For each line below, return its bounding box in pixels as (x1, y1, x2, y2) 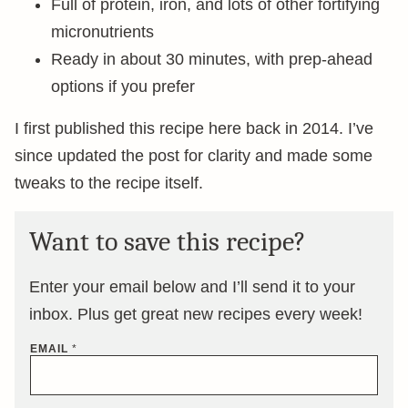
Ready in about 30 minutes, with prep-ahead (51, 50, 372, 68)
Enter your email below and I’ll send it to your (29, 278, 355, 296)
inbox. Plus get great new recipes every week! (29, 305, 362, 323)
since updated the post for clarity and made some (15, 147, 372, 165)
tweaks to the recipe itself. (15, 174, 203, 192)
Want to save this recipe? (29, 226, 306, 258)
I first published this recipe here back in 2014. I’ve (15, 119, 373, 138)
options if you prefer (51, 77, 195, 96)
